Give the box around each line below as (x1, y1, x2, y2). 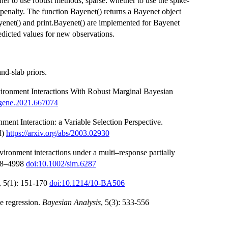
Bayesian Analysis (42, 197, 101, 207)
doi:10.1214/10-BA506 (49, 178, 125, 187)
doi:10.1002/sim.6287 (26, 159, 96, 168)
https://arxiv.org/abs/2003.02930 (6, 128, 109, 137)
